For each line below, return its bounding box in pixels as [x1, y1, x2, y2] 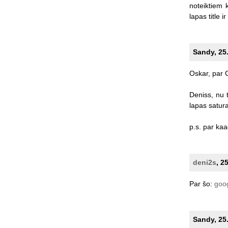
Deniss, [189, 90, 213, 99]
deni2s [192, 158, 216, 166]
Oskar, [189, 69, 210, 77]
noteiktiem [189, 1, 222, 10]
